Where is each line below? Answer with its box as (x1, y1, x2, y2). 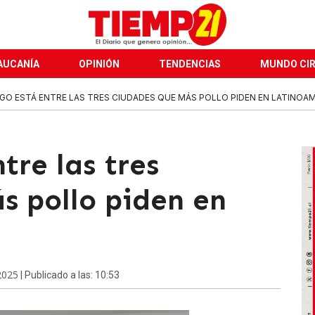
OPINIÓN (79, 58, 120, 70)
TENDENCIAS (159, 58, 221, 70)
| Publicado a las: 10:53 (18, 269, 120, 281)
